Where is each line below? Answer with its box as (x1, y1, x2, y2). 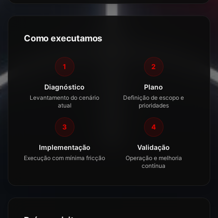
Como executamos (24, 33, 103, 43)
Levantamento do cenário (30, 94, 99, 101)
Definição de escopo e (123, 94, 184, 101)
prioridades (138, 102, 169, 109)
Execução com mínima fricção (24, 154, 105, 162)
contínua (142, 162, 165, 169)
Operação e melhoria (125, 154, 182, 162)
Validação (137, 143, 170, 151)
